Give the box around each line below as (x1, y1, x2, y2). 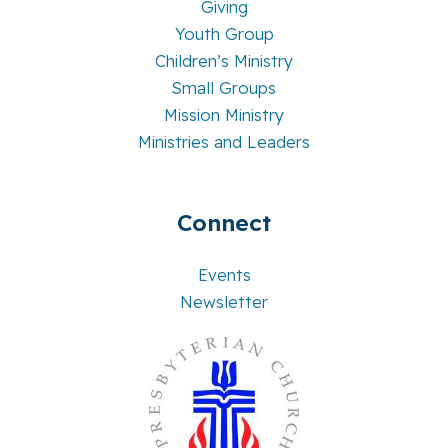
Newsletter (180, 292, 268, 313)
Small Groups (172, 77, 276, 98)
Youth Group (174, 23, 274, 44)
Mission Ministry (164, 104, 284, 125)
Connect (177, 207, 271, 237)
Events (197, 265, 251, 286)
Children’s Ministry (155, 50, 293, 71)
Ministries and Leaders (138, 131, 310, 152)
